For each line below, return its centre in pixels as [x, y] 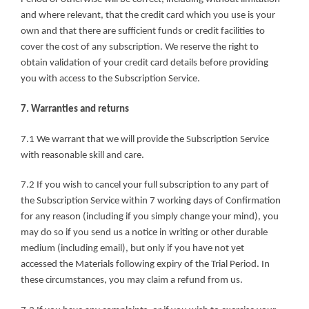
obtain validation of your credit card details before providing [144, 63]
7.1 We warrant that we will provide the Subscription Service [145, 139]
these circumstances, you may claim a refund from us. [132, 281]
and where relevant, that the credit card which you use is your [148, 16]
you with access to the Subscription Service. [110, 79]
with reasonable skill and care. [82, 155]
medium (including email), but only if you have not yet [132, 249]
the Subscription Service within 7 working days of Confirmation [151, 201]
